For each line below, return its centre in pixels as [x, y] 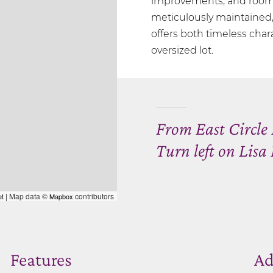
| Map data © [27, 196]
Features [41, 259]
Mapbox [61, 196]
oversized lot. [182, 50]
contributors [94, 196]
